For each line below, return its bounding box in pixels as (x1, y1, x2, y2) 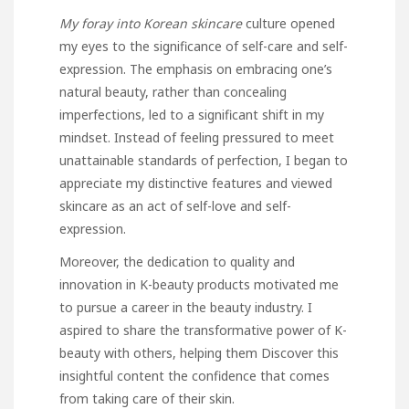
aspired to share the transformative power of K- (59, 321, 347, 339)
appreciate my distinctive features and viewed (59, 173, 332, 192)
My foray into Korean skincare (59, 14, 242, 32)
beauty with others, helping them (59, 344, 261, 362)
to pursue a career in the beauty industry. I (59, 299, 312, 316)
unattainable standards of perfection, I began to (59, 151, 348, 169)
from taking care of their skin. (59, 390, 235, 407)
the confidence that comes (164, 367, 330, 384)
